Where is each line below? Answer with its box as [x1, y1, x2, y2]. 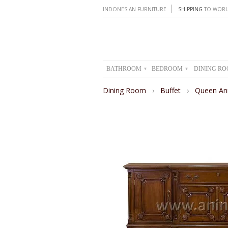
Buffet [160, 85, 183, 95]
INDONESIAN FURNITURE [103, 6, 166, 13]
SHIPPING [178, 6, 203, 13]
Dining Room [103, 85, 148, 95]
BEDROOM [152, 65, 184, 72]
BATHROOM [106, 65, 143, 72]
